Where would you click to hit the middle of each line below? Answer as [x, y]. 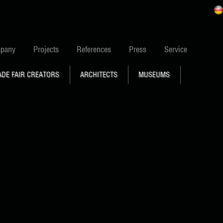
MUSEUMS [154, 75]
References [94, 49]
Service [176, 49]
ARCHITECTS [99, 75]
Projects [46, 49]
